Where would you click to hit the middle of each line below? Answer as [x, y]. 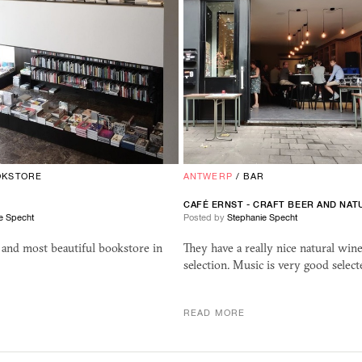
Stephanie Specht [262, 218]
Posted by [205, 218]
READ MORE [214, 313]
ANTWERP [208, 177]
